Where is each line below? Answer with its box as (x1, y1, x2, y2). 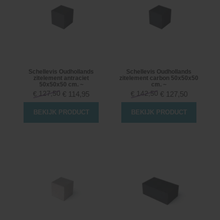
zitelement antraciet (33, 75, 89, 82)
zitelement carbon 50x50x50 (119, 75, 198, 82)
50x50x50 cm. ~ (39, 81, 83, 88)
